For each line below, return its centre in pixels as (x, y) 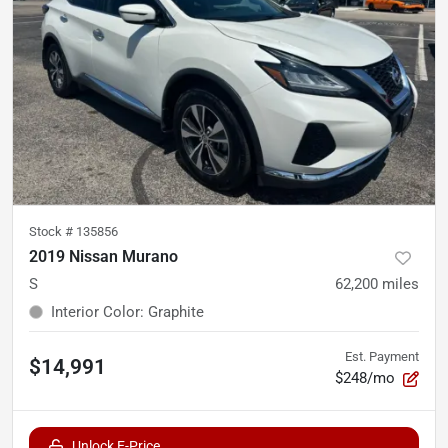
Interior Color (95, 312)
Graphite (176, 312)
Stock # (52, 231)
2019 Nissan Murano (103, 256)
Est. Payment (382, 356)
